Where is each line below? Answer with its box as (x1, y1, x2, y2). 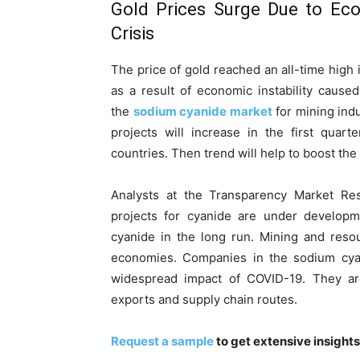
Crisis (111, 23, 154, 43)
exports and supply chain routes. (111, 292, 297, 307)
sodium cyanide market (133, 104, 272, 119)
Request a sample (111, 333, 214, 349)
